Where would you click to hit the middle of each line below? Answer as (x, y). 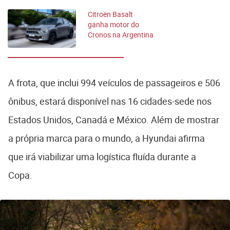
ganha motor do (113, 24)
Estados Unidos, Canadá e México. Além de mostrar (114, 119)
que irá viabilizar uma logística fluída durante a (102, 156)
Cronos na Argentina (121, 34)
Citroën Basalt (110, 14)
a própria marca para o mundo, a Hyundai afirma (107, 138)
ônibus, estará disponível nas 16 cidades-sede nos (110, 101)
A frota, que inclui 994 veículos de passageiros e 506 (114, 82)
